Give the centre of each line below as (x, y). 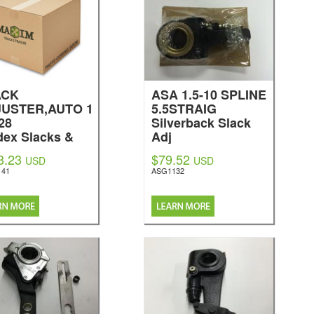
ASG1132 (168, 170)
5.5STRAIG (184, 109)
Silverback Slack (201, 123)
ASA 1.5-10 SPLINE (209, 95)
